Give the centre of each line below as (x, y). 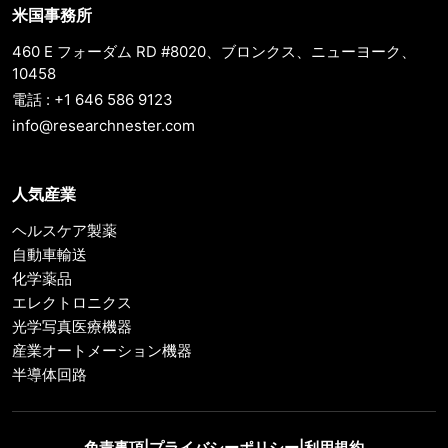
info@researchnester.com (103, 126)
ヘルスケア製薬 (64, 231)
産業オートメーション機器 (102, 351)
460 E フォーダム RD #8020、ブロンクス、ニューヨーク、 (214, 52)
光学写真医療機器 (72, 327)
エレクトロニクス (72, 303)
